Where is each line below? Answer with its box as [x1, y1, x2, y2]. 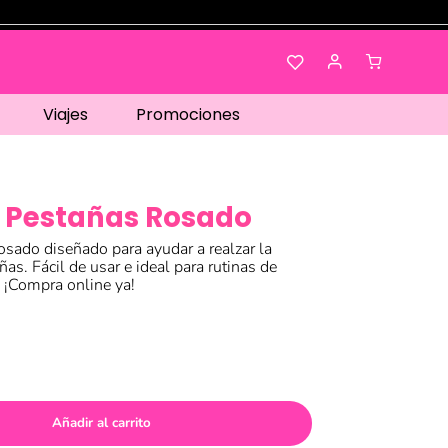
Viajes [43, 103, 88, 126]
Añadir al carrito [51, 413, 151, 432]
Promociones [136, 103, 240, 126]
